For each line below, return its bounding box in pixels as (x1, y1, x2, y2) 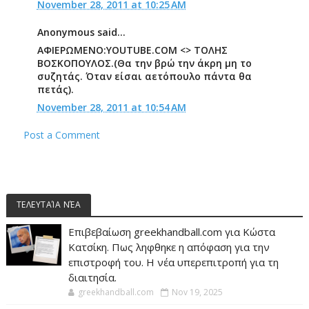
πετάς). (37, 83, 74, 96)
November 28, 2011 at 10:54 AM (37, 101, 186, 114)
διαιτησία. (68, 270, 117, 284)
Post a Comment (23, 128, 100, 141)
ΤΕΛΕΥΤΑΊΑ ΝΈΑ (16, 199, 81, 210)
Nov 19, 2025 (171, 286, 223, 298)
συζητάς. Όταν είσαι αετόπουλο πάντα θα (37, 70, 252, 83)
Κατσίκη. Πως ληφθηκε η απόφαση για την (68, 240, 270, 254)
